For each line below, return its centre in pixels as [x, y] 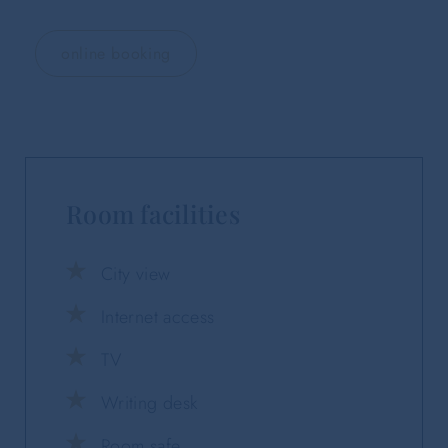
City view [136, 273]
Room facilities [153, 213]
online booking [116, 53]
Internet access [158, 316]
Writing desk [149, 402]
